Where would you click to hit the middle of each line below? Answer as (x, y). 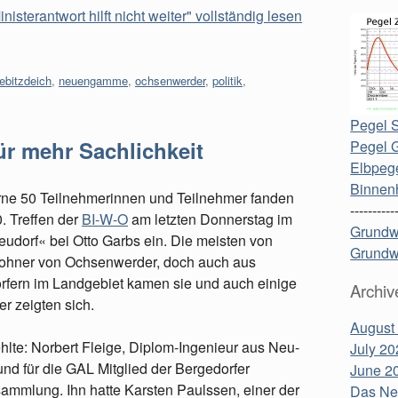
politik (227, 80)
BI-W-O (105, 219)
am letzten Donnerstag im (210, 219)
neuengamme (93, 80)
